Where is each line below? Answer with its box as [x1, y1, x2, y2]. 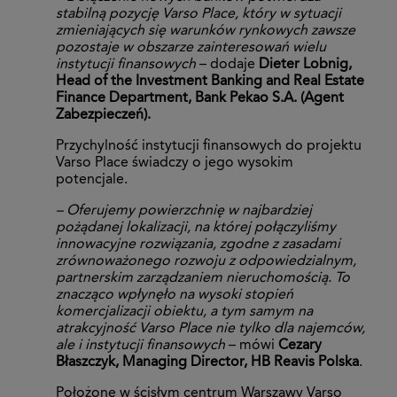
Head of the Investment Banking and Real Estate [56, 74, 364, 90]
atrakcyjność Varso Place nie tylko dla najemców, [56, 322, 365, 337]
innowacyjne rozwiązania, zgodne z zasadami [56, 237, 340, 253]
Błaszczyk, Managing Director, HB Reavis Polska [56, 355, 359, 370]
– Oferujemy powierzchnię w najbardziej [56, 204, 312, 219]
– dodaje [196, 58, 259, 73]
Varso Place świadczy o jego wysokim [56, 156, 293, 171]
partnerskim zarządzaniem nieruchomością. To [56, 271, 350, 286]
